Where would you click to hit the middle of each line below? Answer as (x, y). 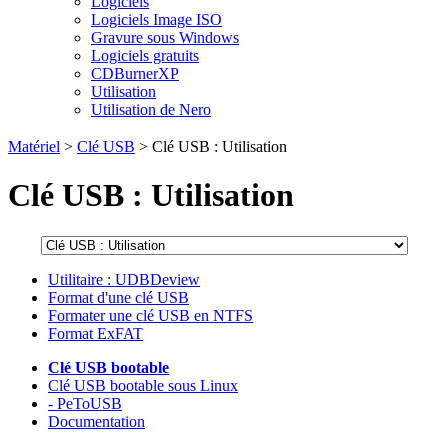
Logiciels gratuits (145, 55)
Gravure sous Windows (165, 37)
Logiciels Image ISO (156, 19)
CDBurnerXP (135, 73)
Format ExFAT (95, 333)
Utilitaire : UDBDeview (124, 279)
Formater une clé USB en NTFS (150, 315)
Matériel (34, 146)
